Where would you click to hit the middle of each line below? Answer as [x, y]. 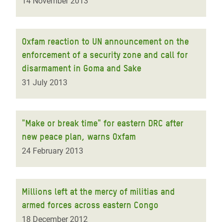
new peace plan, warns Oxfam [79, 137]
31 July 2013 [45, 83]
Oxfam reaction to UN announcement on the [105, 41]
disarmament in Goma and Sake [82, 68]
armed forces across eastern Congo [90, 205]
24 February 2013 [53, 151]
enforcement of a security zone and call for [105, 55]
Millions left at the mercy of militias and [98, 192]
